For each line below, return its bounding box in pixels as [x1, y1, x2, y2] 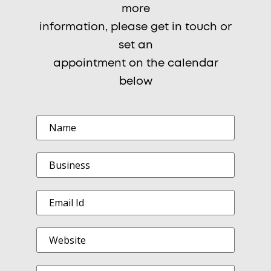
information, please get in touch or [39, 22, 232, 33]
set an [118, 41, 153, 51]
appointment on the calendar [53, 59, 218, 69]
